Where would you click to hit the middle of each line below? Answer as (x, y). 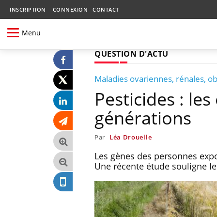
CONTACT (106, 9)
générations (143, 118)
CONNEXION (70, 9)
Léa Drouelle (131, 137)
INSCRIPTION (28, 9)
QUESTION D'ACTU (132, 54)
